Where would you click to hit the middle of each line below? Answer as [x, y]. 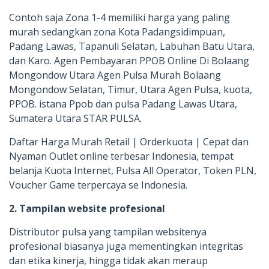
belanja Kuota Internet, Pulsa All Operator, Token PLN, [133, 170]
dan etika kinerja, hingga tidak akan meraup [108, 260]
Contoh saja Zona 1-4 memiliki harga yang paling [119, 17]
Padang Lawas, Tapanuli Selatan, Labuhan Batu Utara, [132, 46]
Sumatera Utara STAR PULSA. [75, 118]
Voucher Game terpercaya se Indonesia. [98, 185]
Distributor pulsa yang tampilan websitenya [108, 231]
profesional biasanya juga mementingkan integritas [126, 246]
